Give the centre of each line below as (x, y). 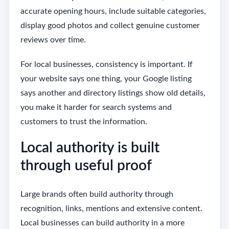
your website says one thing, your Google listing (106, 79)
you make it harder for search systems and (96, 108)
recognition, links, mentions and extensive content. (111, 209)
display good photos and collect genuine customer (110, 26)
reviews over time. (53, 40)
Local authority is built (90, 148)
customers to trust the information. (84, 122)
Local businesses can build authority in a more (102, 223)
